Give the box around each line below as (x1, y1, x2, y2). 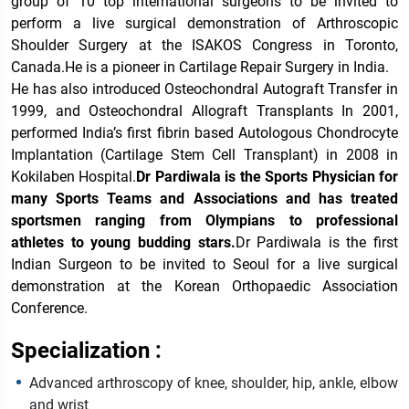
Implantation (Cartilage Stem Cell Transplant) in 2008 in (11, 146, 398, 164)
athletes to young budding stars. (11, 234, 236, 252)
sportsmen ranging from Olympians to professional (11, 212, 398, 230)
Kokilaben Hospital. (11, 168, 137, 186)
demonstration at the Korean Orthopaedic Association (11, 278, 398, 296)
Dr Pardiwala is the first (235, 234, 398, 252)
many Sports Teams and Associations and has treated (11, 190, 398, 208)
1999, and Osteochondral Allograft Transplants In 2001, (11, 102, 398, 121)
